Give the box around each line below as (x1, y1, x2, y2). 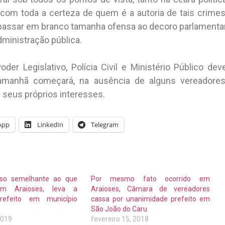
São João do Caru (90, 204, 147, 213)
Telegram (91, 120, 119, 129)
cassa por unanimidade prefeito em (90, 194, 210, 203)
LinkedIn (37, 120, 63, 129)
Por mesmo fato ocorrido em (90, 174, 210, 183)
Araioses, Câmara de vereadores (90, 184, 210, 193)
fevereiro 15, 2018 (90, 214, 149, 223)
